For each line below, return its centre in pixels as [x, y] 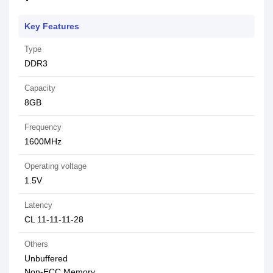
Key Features [52, 26]
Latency [38, 205]
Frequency [43, 127]
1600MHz [43, 141]
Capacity [40, 88]
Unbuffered [46, 258]
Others [36, 244]
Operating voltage [55, 166]
